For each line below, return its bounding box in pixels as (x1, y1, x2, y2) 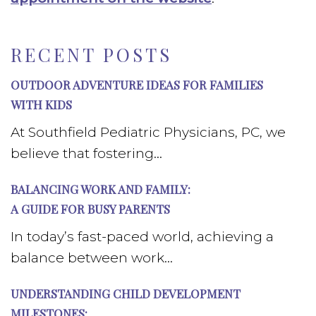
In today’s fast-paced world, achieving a (11, 229, 274, 245)
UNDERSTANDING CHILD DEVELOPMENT (11, 286, 241, 301)
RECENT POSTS (11, 42, 172, 67)
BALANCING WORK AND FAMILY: (11, 181, 190, 197)
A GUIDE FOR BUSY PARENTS (11, 201, 170, 217)
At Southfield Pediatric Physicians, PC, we (11, 124, 286, 140)
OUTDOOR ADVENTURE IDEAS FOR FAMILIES (11, 77, 263, 92)
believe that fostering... (11, 145, 162, 162)
